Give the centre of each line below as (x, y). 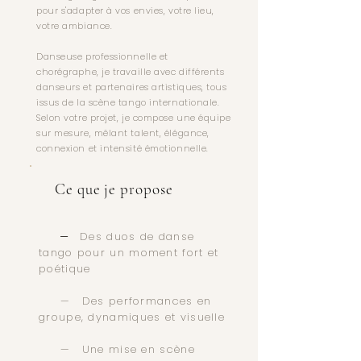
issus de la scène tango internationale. (128, 102)
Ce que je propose (106, 189)
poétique (65, 269)
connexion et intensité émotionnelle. (122, 148)
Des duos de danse (137, 237)
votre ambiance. (75, 26)
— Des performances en (125, 301)
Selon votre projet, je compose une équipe (134, 118)
